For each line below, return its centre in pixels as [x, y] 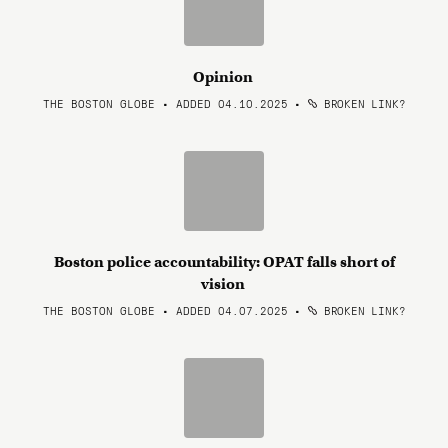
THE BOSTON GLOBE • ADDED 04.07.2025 [165, 310]
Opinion [224, 77]
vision [224, 284]
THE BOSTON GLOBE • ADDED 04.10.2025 [165, 103]
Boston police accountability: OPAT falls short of [224, 262]
